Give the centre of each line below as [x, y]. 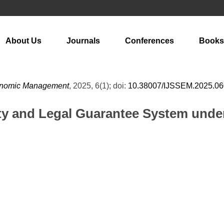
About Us [23, 41]
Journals [83, 41]
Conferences [149, 41]
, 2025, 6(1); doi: [98, 86]
